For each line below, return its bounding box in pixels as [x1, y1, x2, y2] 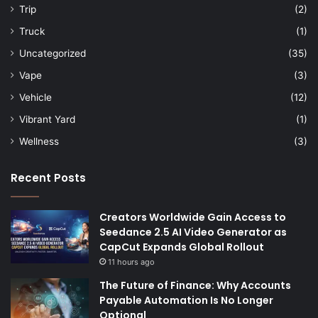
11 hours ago [108, 257, 155, 268]
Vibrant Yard [19, 114, 75, 126]
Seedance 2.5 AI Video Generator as [99, 225, 287, 240]
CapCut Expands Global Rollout [99, 240, 266, 255]
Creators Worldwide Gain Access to [99, 210, 286, 225]
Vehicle [19, 92, 52, 104]
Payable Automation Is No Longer [99, 293, 273, 308]
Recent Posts [11, 170, 86, 186]
